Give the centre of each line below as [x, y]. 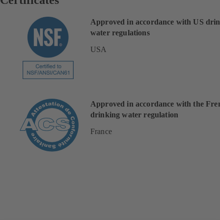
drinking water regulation [135, 114]
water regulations [120, 32]
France [101, 131]
